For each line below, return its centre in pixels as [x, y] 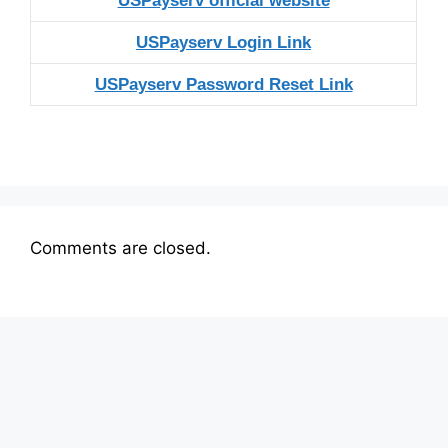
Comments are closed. [120, 248]
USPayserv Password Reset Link [223, 84]
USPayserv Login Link [223, 42]
